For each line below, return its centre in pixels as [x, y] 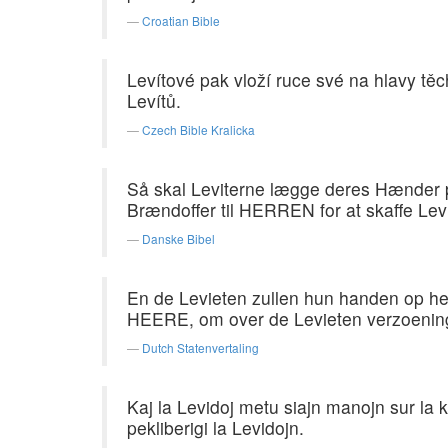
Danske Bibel [178, 238]
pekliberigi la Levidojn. [215, 427]
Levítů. [154, 100]
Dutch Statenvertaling [200, 347]
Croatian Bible [181, 20]
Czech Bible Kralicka [198, 129]
